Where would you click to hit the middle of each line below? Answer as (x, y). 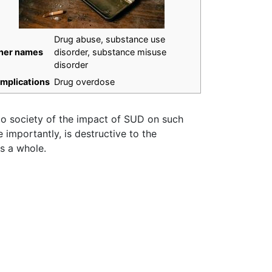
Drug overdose (84, 82)
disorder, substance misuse (110, 52)
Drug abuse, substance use (110, 39)
